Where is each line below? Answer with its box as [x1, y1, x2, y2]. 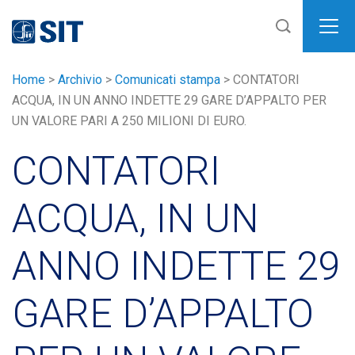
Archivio [58, 72, 102, 87]
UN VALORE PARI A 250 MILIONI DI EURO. [12, 113, 246, 128]
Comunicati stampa [115, 72, 220, 87]
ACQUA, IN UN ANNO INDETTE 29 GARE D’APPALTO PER [12, 93, 326, 108]
